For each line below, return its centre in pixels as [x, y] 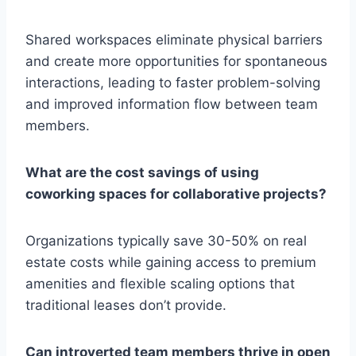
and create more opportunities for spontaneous [176, 62]
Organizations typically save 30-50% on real [166, 241]
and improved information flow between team [172, 104]
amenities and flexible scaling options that [160, 284]
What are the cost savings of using [142, 173]
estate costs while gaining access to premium [171, 263]
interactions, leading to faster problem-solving [173, 83]
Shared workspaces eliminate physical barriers [174, 40]
